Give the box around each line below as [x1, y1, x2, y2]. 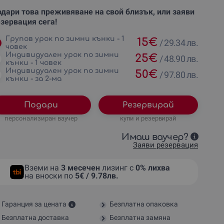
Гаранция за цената [1, 199, 66, 208]
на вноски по [24, 170, 75, 180]
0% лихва [135, 162, 170, 172]
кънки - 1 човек [5, 58, 61, 66]
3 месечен [61, 162, 100, 172]
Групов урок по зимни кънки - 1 [5, 34, 124, 42]
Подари [24, 100, 58, 109]
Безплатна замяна [109, 213, 171, 221]
